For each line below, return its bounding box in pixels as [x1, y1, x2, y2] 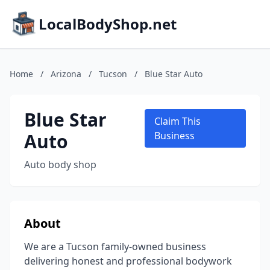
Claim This [154, 115, 201, 128]
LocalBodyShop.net [39, 14, 177, 34]
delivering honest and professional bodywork [24, 254, 232, 268]
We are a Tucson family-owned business [24, 240, 206, 253]
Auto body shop [24, 158, 96, 171]
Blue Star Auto [145, 68, 202, 80]
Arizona [51, 68, 81, 80]
